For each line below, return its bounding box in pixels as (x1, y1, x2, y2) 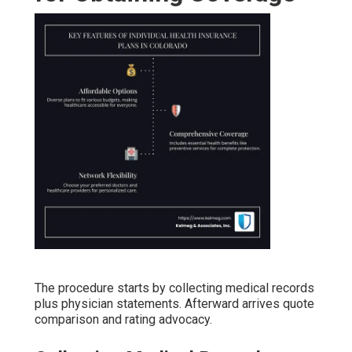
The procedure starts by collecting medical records (35, 280, 314, 296)
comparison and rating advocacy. (35, 312, 212, 328)
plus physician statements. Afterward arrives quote (35, 296, 314, 312)
